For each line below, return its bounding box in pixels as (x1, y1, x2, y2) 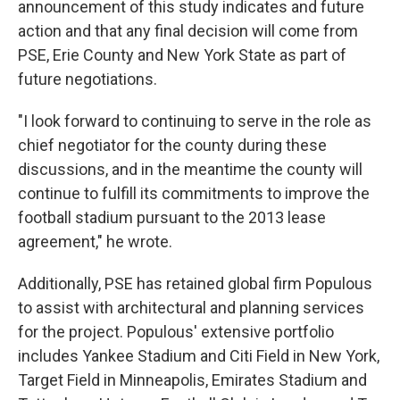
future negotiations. (18, 69, 157, 88)
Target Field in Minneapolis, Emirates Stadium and (18, 370, 367, 389)
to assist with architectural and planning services (18, 297, 364, 317)
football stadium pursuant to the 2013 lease (18, 207, 326, 227)
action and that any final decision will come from (18, 21, 358, 40)
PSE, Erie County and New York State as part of (18, 45, 346, 64)
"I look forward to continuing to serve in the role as (18, 111, 371, 130)
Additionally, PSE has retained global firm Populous (18, 273, 372, 293)
